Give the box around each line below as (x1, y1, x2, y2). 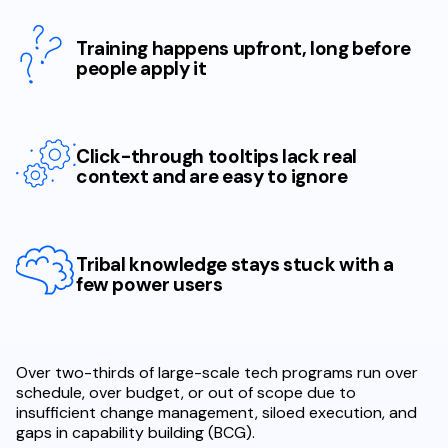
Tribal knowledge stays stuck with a (76, 252, 394, 277)
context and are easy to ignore (76, 164, 348, 189)
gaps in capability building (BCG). (16, 422, 255, 443)
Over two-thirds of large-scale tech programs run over (16, 362, 418, 383)
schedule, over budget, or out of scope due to (16, 382, 356, 403)
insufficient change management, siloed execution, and (16, 402, 417, 423)
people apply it (76, 56, 207, 81)
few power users (76, 272, 223, 297)
